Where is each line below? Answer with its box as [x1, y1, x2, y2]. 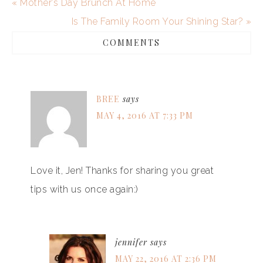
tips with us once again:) [31, 183, 139, 195]
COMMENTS [103, 36, 160, 48]
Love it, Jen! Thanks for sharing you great [31, 164, 214, 176]
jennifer [115, 236, 147, 248]
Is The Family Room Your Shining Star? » [71, 15, 251, 27]
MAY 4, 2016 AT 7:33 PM [96, 109, 193, 121]
